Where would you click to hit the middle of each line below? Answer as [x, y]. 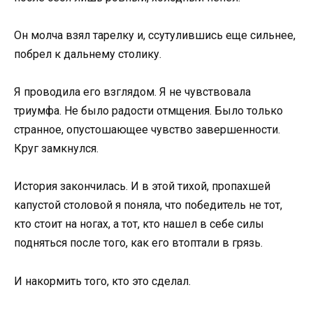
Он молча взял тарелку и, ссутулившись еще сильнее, [155, 36]
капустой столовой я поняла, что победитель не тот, [148, 205]
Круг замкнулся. [56, 149]
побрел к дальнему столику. [88, 54]
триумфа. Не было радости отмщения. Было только [148, 111]
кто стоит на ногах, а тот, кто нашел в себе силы [139, 224]
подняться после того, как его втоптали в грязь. [138, 243]
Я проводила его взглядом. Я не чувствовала [132, 92]
